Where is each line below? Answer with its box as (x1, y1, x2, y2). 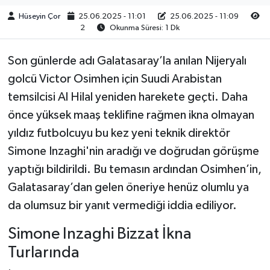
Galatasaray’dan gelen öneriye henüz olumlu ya (7, 181, 249, 194)
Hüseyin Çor (19, 12, 60, 20)
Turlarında (7, 245, 80, 262)
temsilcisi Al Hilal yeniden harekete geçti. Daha (7, 91, 248, 104)
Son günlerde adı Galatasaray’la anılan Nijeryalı (7, 55, 246, 67)
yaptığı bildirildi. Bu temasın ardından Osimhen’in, (7, 163, 262, 176)
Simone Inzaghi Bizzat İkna (7, 226, 192, 243)
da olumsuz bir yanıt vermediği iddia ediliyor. (7, 199, 237, 212)
